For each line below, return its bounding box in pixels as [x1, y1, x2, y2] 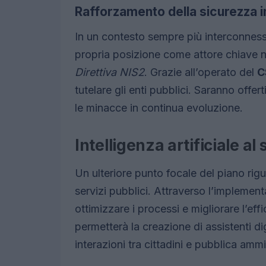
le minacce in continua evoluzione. [75, 102, 243, 115]
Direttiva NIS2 [75, 66, 144, 79]
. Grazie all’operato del [144, 66, 257, 79]
